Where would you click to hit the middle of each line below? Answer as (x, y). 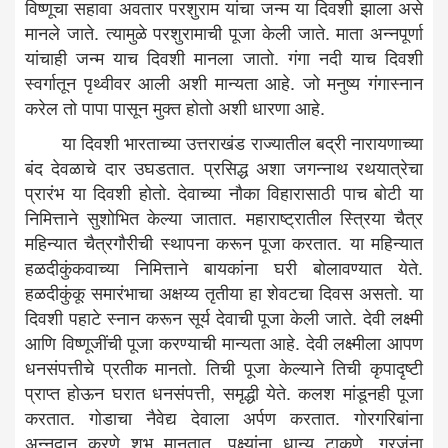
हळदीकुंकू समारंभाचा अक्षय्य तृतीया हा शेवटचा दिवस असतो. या (224, 292)
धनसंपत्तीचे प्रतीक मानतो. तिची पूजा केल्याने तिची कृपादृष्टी (224, 367)
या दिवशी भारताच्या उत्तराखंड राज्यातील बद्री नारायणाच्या (224, 142)
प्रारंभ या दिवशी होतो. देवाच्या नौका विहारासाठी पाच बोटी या (224, 192)
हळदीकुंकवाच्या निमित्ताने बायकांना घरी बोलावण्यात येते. (224, 267)
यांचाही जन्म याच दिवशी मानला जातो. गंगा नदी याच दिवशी (224, 57)
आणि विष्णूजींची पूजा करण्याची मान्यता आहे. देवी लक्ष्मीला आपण (224, 342)
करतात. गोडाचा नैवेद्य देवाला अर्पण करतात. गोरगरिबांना (224, 417)
